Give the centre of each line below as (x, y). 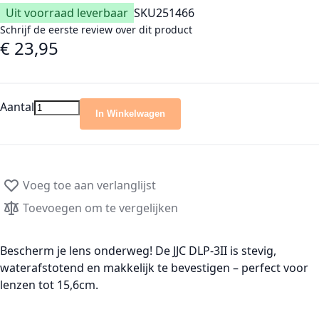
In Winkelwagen (130, 114)
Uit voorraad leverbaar (67, 13)
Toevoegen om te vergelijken (100, 208)
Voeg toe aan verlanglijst (89, 185)
